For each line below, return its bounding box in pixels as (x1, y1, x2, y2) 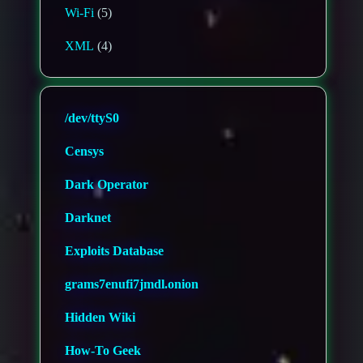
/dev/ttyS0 (65, 111, 120, 126)
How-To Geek (65, 344, 142, 358)
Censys (65, 144, 105, 159)
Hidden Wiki (65, 310, 136, 325)
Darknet (65, 211, 112, 225)
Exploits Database (65, 244, 164, 258)
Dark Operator (65, 177, 149, 192)
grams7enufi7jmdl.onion (65, 277, 199, 292)
